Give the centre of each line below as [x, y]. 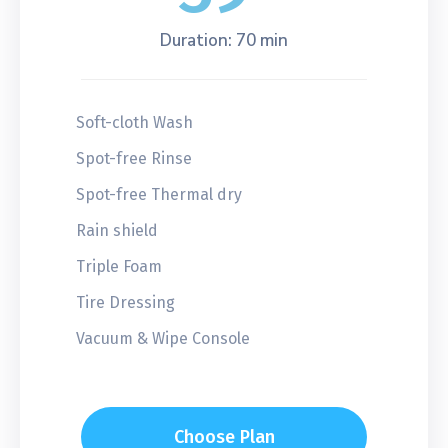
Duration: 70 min [224, 40]
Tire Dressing [125, 302]
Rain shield [117, 230]
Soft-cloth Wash [134, 122]
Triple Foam [119, 266]
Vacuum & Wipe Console [163, 338]
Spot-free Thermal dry [159, 194]
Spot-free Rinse [134, 158]
